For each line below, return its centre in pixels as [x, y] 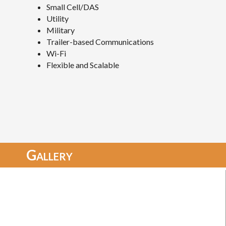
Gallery [49, 155]
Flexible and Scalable [83, 65]
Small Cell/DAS [73, 7]
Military [61, 30]
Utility [58, 19]
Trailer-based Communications [100, 42]
